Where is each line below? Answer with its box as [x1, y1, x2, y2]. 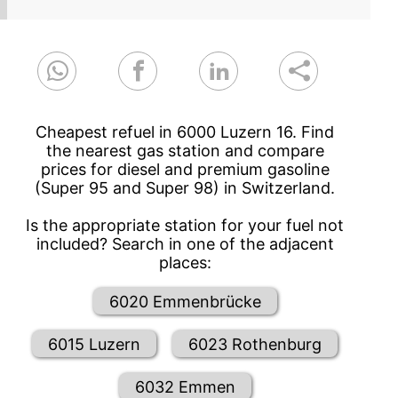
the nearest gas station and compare [45, 141, 324, 161]
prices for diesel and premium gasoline [40, 160, 330, 179]
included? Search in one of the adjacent [36, 235, 334, 254]
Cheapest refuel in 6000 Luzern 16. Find [36, 123, 335, 142]
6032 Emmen [134, 377, 235, 396]
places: [158, 253, 211, 273]
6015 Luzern [48, 334, 141, 354]
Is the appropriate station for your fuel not [26, 216, 345, 235]
